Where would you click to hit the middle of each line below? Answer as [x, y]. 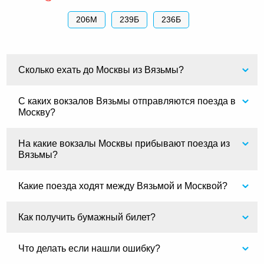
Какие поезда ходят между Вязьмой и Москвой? [123, 186]
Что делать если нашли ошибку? [90, 248]
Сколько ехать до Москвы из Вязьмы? [101, 70]
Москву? [37, 112]
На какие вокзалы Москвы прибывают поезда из [124, 143]
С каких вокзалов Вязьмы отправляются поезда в [127, 101]
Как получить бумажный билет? [87, 217]
